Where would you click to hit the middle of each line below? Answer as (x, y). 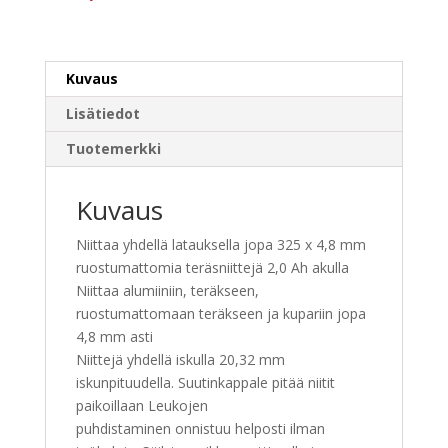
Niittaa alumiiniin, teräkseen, (167, 290)
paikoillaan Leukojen (141, 405)
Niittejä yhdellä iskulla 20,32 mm (180, 359)
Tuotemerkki (113, 148)
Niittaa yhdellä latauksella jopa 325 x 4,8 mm (220, 244)
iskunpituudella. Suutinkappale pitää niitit (205, 382)
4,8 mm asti (114, 336)
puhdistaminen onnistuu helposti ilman (200, 428)
